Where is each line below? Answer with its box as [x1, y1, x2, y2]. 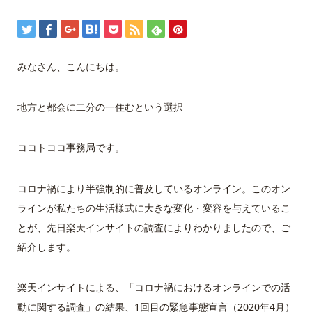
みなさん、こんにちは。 [17, 59, 125, 73]
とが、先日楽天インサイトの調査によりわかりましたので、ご [17, 220, 290, 234]
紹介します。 [17, 240, 76, 253]
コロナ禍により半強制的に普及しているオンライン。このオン [17, 181, 290, 195]
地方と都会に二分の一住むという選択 [17, 100, 183, 114]
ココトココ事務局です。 [17, 141, 125, 155]
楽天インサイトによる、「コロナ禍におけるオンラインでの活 [17, 281, 290, 295]
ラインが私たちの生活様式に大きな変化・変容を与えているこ [17, 201, 290, 214]
